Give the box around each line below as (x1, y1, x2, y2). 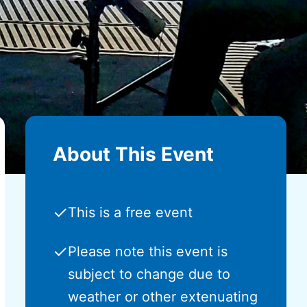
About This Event (52, 143, 214, 166)
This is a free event (67, 204, 193, 221)
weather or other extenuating (67, 288, 258, 305)
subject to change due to (67, 266, 230, 282)
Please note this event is (67, 243, 228, 260)
